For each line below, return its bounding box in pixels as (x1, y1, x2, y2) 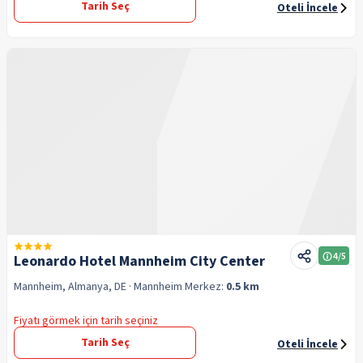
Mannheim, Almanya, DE (14, 279, 126, 295)
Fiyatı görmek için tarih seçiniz (14, 313, 158, 329)
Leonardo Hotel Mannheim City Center (14, 251, 265, 271)
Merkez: (185, 279, 226, 295)
